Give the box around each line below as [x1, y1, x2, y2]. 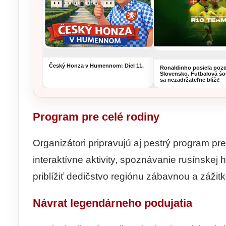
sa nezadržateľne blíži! [160, 77, 220, 83]
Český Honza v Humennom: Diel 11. [49, 62, 144, 69]
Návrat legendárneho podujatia [33, 196, 192, 209]
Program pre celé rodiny [33, 110, 159, 124]
